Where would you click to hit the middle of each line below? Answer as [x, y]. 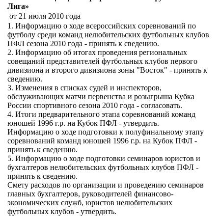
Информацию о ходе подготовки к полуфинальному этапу [106, 132]
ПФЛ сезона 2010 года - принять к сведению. [83, 43]
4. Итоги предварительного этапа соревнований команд [101, 114]
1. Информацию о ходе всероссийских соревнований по [102, 26]
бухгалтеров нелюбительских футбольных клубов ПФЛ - [103, 167]
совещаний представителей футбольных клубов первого [102, 61]
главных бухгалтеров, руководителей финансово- [90, 194]
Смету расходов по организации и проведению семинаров [106, 185]
